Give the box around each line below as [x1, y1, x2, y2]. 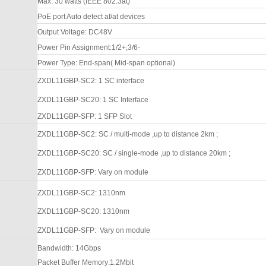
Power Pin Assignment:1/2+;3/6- [37, 43, 140, 52]
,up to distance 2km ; [151, 129, 218, 138]
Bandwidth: [37, 243, 75, 252]
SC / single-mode [100, 148, 159, 157]
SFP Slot [103, 112, 132, 121]
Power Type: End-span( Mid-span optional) [37, 58, 175, 67]
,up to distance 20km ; [160, 148, 230, 157]
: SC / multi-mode [94, 129, 150, 138]
